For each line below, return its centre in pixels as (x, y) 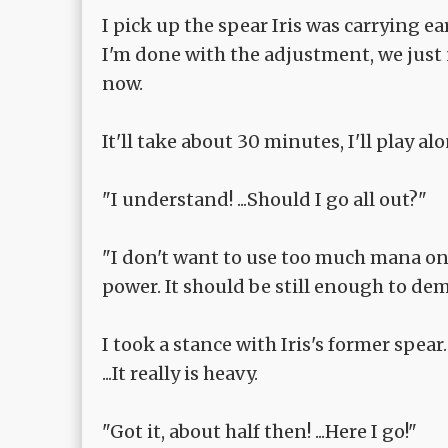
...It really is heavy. (180, 374)
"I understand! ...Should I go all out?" (264, 200)
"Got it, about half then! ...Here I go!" (259, 432)
